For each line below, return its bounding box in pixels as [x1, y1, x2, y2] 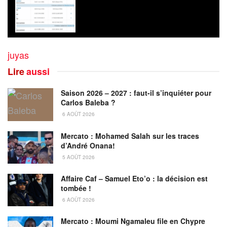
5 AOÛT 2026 [61, 153, 95, 161]
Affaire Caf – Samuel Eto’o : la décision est [61, 173, 208, 183]
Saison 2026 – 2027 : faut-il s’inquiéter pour [61, 88, 211, 98]
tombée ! [61, 182, 91, 193]
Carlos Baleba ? [61, 97, 116, 108]
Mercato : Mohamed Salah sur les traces [61, 130, 199, 141]
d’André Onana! [61, 140, 115, 150]
